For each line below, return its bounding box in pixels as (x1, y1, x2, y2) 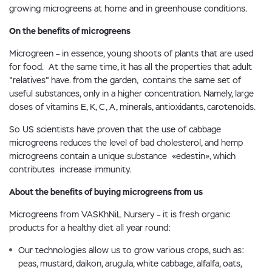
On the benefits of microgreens (9, 25, 131, 36)
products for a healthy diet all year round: (9, 222, 171, 233)
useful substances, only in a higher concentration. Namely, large (9, 88, 254, 99)
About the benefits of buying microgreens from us (9, 186, 203, 197)
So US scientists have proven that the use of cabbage (9, 124, 221, 135)
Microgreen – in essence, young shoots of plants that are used (9, 48, 253, 59)
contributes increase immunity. (9, 164, 131, 175)
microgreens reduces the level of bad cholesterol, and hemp (9, 137, 243, 148)
